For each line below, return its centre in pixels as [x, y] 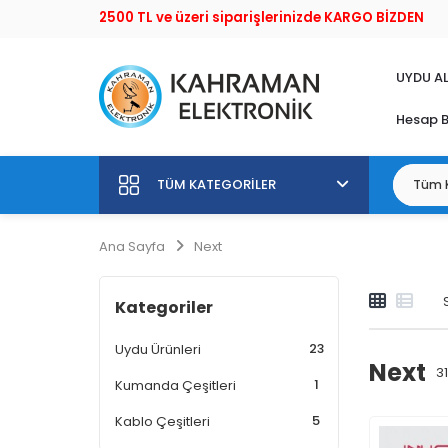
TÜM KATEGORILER [216, 184]
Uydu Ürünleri [158, 349]
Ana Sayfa [132, 246]
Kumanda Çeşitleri [175, 385]
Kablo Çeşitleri [162, 421]
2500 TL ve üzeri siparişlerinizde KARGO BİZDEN [261, 17]
